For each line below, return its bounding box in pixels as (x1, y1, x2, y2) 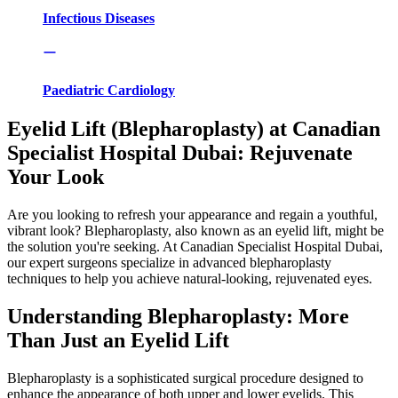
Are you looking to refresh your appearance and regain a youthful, (7, 206, 378, 222)
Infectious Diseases (43, 11, 155, 26)
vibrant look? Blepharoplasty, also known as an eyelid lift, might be (7, 222, 384, 238)
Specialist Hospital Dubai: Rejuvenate (7, 140, 353, 164)
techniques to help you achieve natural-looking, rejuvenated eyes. (7, 270, 372, 286)
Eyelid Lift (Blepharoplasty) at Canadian (7, 116, 380, 140)
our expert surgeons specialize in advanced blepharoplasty (7, 254, 331, 270)
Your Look (7, 164, 104, 188)
